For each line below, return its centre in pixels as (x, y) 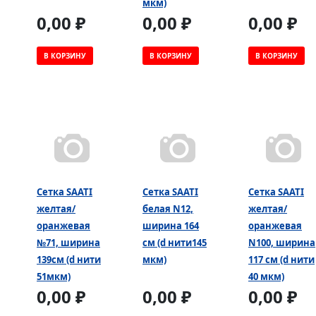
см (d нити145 (175, 242)
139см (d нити (69, 259)
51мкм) (54, 276)
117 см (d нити (281, 259)
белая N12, (168, 208)
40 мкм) (266, 276)
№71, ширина (68, 242)
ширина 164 (171, 225)
